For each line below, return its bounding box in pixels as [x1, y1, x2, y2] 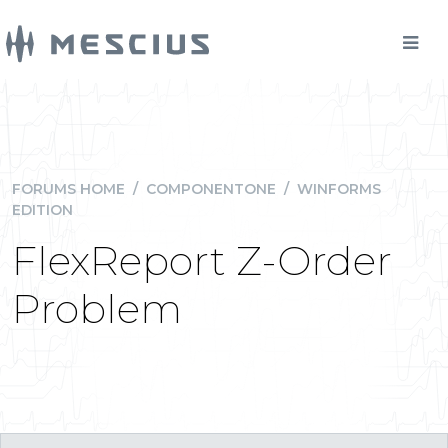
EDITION [12, 201, 73, 219]
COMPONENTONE [146, 180, 276, 198]
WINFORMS [297, 180, 381, 198]
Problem [12, 284, 182, 333]
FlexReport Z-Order [12, 236, 392, 285]
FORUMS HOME [12, 180, 125, 198]
